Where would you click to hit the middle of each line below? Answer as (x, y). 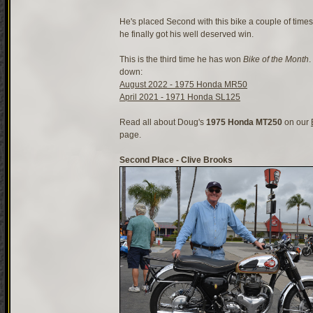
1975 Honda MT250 (244, 123)
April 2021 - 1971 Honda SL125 (180, 97)
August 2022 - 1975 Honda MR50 (183, 85)
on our (297, 123)
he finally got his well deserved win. (187, 35)
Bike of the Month (276, 60)
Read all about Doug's (163, 123)
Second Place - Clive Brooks (176, 160)
